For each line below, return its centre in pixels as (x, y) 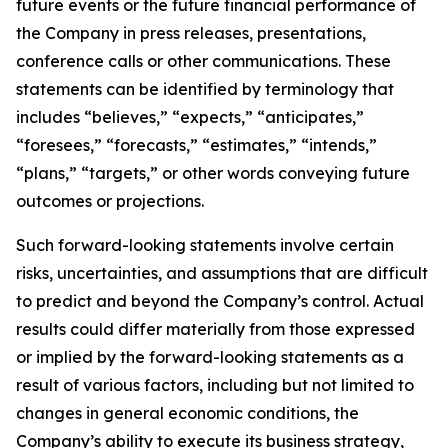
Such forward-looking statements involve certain (205, 245)
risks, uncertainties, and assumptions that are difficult (222, 273)
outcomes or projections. (110, 201)
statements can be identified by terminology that (205, 89)
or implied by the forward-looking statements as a (210, 357)
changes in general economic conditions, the (187, 413)
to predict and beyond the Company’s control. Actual (220, 301)
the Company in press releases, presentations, (191, 33)
